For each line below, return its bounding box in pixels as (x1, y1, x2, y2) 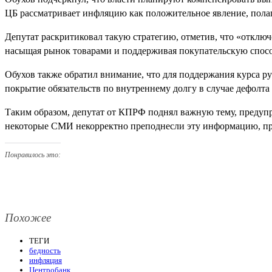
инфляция (29, 255, 62, 265)
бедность (29, 245, 61, 255)
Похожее (5, 211, 51, 225)
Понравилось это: (5, 151, 61, 160)
